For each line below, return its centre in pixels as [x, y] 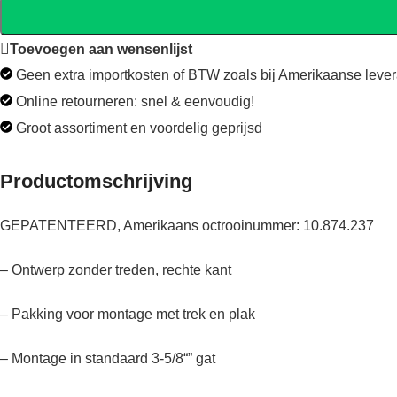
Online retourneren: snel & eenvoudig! [135, 101]
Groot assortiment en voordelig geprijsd [139, 128]
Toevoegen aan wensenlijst [101, 49]
